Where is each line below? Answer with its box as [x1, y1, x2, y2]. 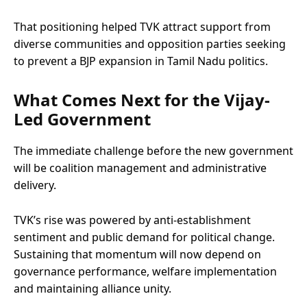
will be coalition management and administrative [14, 160, 267, 175]
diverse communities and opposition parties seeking [14, 36, 286, 51]
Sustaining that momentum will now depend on [14, 246, 261, 262]
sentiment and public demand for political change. [14, 229, 275, 245]
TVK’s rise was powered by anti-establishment [14, 212, 251, 228]
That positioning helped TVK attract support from [14, 19, 271, 34]
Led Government [14, 107, 151, 130]
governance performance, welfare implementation [14, 263, 277, 279]
